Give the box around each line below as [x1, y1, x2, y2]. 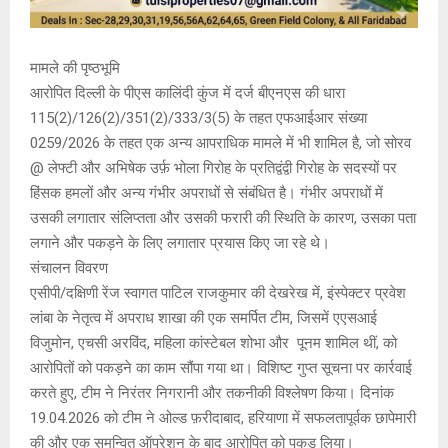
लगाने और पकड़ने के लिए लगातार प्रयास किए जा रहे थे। [30, 234, 330, 253]
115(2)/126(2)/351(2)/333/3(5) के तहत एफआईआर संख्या [30, 109, 367, 128]
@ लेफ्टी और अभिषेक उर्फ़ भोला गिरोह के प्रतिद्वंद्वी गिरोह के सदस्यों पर [30, 159, 397, 178]
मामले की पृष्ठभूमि [30, 59, 120, 78]
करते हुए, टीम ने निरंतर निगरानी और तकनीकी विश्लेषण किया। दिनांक [30, 384, 394, 403]
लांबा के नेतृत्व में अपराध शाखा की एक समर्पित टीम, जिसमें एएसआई [30, 309, 377, 328]
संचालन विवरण [30, 259, 108, 278]
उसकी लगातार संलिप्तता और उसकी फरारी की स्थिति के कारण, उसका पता [30, 209, 416, 228]
